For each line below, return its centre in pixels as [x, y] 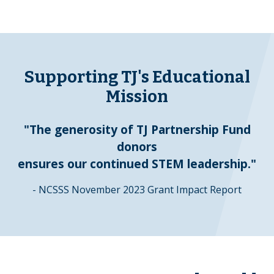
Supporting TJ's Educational [137, 77]
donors [137, 147]
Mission [137, 97]
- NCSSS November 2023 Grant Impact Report [137, 190]
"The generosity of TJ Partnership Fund [137, 130]
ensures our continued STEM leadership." [137, 164]
